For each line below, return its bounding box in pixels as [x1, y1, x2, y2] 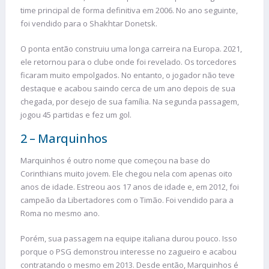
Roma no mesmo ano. [20, 208, 100, 219]
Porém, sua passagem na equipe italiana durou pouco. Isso [20, 232, 237, 244]
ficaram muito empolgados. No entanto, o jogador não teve [20, 69, 235, 80]
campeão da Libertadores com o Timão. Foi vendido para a [20, 195, 234, 206]
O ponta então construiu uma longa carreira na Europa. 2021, [20, 43, 242, 54]
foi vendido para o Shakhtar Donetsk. [20, 18, 157, 29]
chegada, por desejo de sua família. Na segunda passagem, [20, 95, 239, 107]
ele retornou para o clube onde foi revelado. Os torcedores [20, 56, 237, 67]
